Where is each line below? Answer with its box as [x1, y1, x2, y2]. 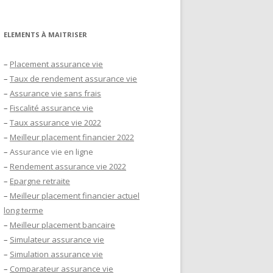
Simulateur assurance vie [10, 233, 104, 245]
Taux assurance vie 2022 [10, 116, 101, 128]
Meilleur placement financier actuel [10, 190, 140, 201]
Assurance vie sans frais [10, 87, 101, 99]
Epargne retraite [10, 175, 70, 186]
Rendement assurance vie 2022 [10, 160, 126, 172]
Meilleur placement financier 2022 [10, 131, 134, 143]
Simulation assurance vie [10, 248, 103, 260]
